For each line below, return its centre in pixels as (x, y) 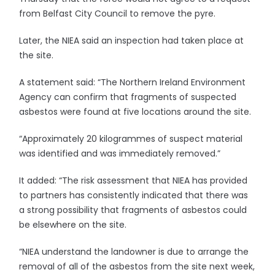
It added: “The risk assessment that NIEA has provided (134, 180)
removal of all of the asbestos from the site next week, (137, 266)
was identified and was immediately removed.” (120, 153)
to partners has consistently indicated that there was (134, 195)
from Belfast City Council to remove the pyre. (118, 14)
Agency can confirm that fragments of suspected (128, 97)
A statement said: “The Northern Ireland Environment (133, 82)
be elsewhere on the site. (73, 225)
